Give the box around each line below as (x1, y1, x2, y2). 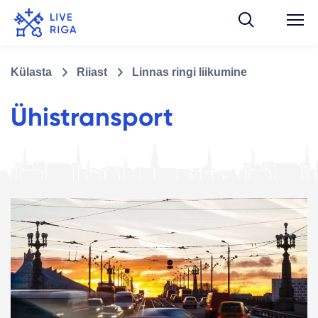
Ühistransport (11, 102, 173, 132)
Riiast (77, 65, 107, 78)
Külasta (11, 65, 52, 78)
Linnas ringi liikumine (132, 65, 247, 78)
